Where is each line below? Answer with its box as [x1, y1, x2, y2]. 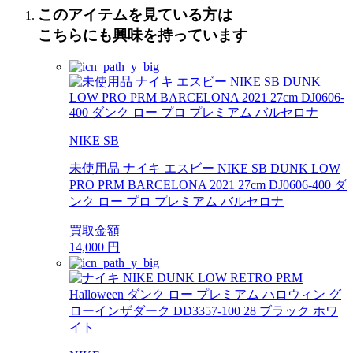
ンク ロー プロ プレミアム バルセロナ [69, 195, 284, 209]
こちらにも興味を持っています [38, 26, 247, 43]
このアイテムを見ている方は [38, 6, 247, 23]
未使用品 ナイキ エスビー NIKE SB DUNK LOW [69, 162, 340, 176]
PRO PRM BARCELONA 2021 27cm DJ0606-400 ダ [69, 178, 347, 192]
